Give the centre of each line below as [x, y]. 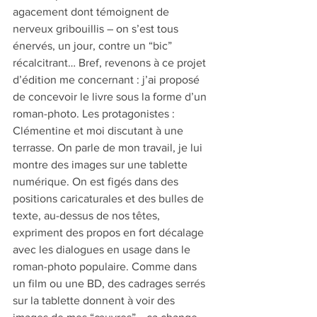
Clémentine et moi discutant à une [99, 130]
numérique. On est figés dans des [97, 181]
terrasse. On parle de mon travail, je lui [109, 147]
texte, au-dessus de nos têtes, [88, 215]
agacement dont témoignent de [92, 11]
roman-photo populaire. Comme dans [106, 266]
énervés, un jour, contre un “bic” [94, 45]
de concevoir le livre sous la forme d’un [111, 96]
